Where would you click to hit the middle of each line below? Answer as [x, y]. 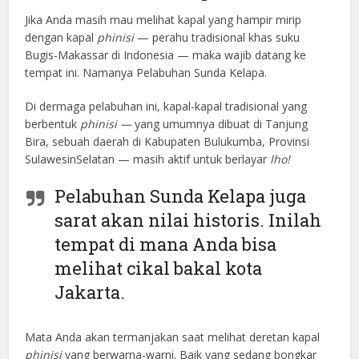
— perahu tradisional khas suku [217, 37]
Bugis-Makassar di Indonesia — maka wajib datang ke [166, 54]
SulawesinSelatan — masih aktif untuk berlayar [148, 159]
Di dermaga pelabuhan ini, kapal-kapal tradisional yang [166, 106]
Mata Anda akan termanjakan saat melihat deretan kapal [173, 337]
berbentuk [53, 123]
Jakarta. [90, 292]
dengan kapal [61, 37]
